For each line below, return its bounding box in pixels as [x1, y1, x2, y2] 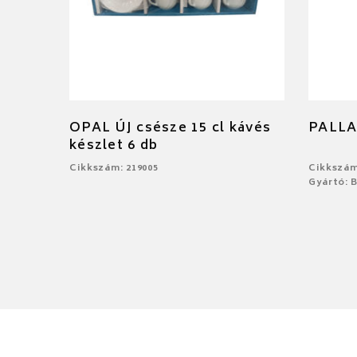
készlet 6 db [69, 134, 159, 157]
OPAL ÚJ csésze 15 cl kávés [69, 116, 272, 139]
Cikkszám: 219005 [69, 160, 159, 176]
